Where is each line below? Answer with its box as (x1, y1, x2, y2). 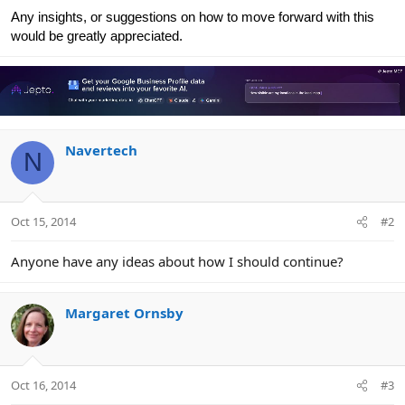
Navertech (65, 140, 137, 159)
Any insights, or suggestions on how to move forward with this (11, 9, 374, 25)
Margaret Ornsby (65, 304, 184, 323)
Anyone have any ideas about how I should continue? (11, 252, 344, 271)
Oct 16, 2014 (11, 376, 76, 393)
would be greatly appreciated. (11, 28, 183, 44)
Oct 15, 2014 (11, 213, 76, 231)
